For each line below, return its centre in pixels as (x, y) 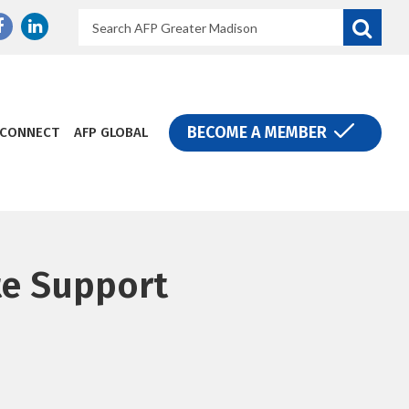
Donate (203, 126)
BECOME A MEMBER (257, 132)
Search (103, 19)
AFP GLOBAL (111, 132)
